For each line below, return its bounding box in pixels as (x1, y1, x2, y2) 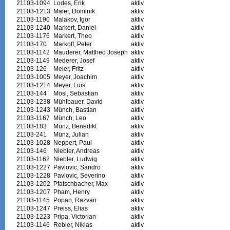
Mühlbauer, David (53, 98, 103, 105)
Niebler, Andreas (53, 147, 100, 155)
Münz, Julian (53, 130, 89, 138)
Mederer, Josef (53, 56, 94, 64)
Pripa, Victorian (53, 213, 96, 220)
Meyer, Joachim (53, 73, 97, 81)
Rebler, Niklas (53, 221, 92, 228)
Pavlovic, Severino (53, 171, 105, 179)
